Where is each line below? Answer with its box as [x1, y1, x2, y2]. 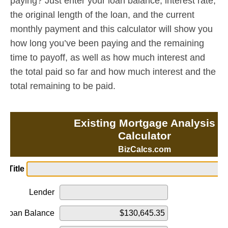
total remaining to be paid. [10, 80, 116, 91]
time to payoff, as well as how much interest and [10, 52, 205, 63]
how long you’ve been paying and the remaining [10, 38, 204, 48]
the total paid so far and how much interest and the [10, 66, 216, 77]
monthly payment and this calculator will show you [10, 23, 213, 34]
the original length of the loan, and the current [10, 9, 194, 20]
